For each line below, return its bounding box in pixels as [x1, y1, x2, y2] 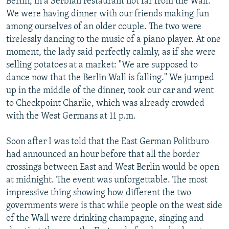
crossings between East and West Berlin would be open [6, 162, 219, 172]
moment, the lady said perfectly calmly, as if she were [6, 47, 216, 57]
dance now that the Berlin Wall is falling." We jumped [6, 73, 214, 83]
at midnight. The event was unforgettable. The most [6, 175, 208, 185]
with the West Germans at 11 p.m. [6, 111, 136, 121]
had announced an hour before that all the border [6, 149, 199, 159]
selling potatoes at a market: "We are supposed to [6, 60, 198, 70]
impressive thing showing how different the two [6, 188, 191, 198]
